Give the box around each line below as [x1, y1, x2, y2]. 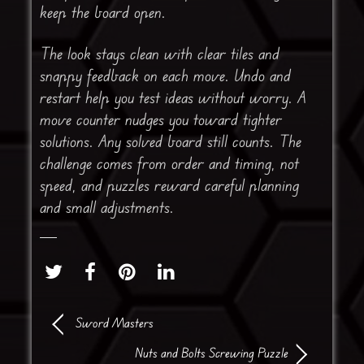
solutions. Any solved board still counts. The [39, 131, 301, 152]
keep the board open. [39, 2, 166, 23]
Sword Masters [75, 314, 154, 331]
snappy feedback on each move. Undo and [39, 65, 291, 86]
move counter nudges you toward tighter [39, 109, 282, 130]
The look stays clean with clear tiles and [39, 43, 279, 64]
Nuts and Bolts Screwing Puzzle [135, 344, 289, 362]
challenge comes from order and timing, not [39, 153, 299, 174]
